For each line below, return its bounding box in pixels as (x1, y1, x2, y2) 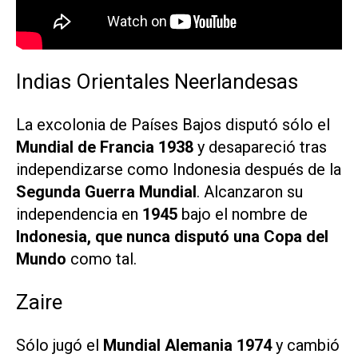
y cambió (276, 335, 340, 355)
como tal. (66, 249, 137, 268)
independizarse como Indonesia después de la (16, 159, 341, 179)
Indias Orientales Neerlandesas (16, 69, 298, 93)
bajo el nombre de (177, 204, 308, 224)
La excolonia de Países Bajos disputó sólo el (16, 114, 330, 134)
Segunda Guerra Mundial (16, 181, 197, 201)
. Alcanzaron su (197, 181, 303, 201)
